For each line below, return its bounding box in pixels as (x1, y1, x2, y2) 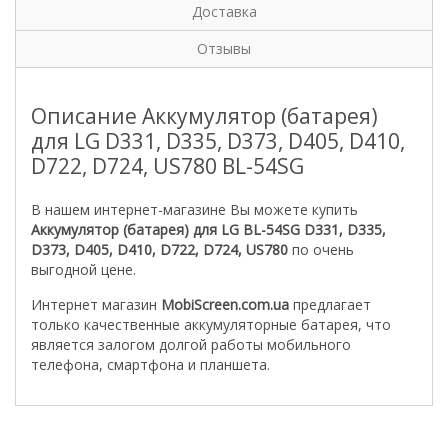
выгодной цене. (31, 260, 136, 279)
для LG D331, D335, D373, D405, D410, (31, 127, 405, 155)
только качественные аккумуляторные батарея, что (31, 315, 391, 334)
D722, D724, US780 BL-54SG (31, 152, 304, 180)
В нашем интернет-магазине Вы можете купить (31, 200, 358, 219)
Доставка (191, 2, 257, 21)
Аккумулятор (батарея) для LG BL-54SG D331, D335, (31, 220, 386, 239)
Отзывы (197, 39, 251, 58)
